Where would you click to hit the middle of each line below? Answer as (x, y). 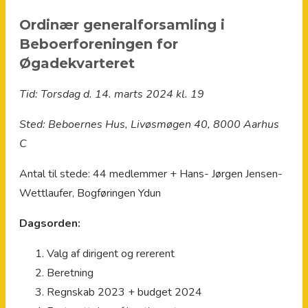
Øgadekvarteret (77, 64)
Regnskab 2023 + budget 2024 (124, 292)
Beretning (70, 273)
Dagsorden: (50, 223)
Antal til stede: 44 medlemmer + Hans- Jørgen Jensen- (151, 174)
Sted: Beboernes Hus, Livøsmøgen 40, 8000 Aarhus (149, 124)
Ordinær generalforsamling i (122, 25)
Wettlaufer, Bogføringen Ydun (90, 193)
